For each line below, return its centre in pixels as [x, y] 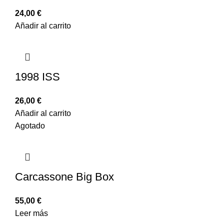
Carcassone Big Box [64, 176]
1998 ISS [37, 76]
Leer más [31, 213]
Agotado [30, 125]
